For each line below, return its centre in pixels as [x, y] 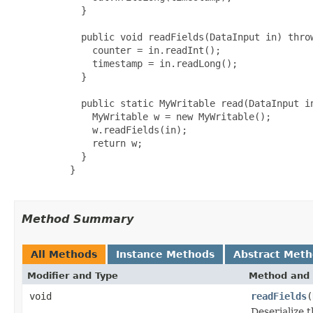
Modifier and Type [73, 275]
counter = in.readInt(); [131, 50]
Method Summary [78, 219]
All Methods [64, 254]
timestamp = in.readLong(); [140, 63]
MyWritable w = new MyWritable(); [156, 116]
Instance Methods [165, 254]
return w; [92, 143]
